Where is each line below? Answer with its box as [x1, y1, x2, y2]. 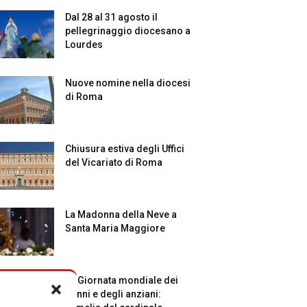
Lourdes [65, 39, 103, 50]
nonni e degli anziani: [65, 288, 162, 299]
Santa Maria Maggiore [65, 223, 166, 234]
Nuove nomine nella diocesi [65, 77, 191, 88]
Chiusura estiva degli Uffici [65, 143, 185, 154]
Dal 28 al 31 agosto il [65, 12, 158, 23]
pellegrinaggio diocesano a [65, 25, 191, 36]
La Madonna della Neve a [65, 209, 177, 220]
